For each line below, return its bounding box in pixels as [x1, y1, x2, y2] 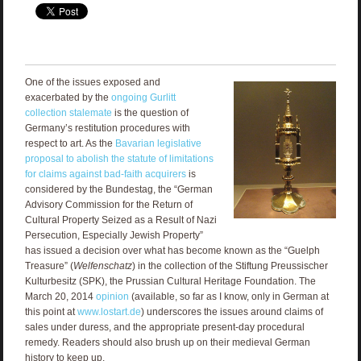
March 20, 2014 [24, 291, 96, 303]
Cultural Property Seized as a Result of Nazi [24, 214, 217, 226]
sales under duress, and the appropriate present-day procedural [24, 322, 305, 334]
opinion [95, 291, 129, 303]
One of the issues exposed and [24, 77, 160, 89]
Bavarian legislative [114, 138, 201, 150]
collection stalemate [24, 107, 112, 119]
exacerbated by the [24, 92, 111, 104]
